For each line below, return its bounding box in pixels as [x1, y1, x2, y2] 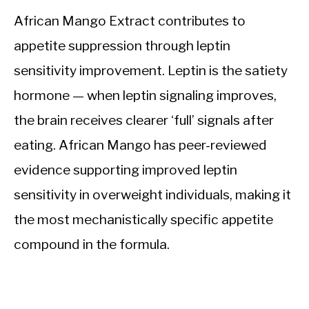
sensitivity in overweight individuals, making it [14, 186, 291, 203]
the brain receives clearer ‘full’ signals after [14, 112, 274, 129]
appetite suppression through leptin [14, 37, 230, 54]
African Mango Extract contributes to [14, 12, 246, 30]
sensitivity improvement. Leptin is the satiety [14, 62, 288, 79]
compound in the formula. [14, 236, 170, 253]
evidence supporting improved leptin [14, 161, 237, 179]
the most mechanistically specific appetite [14, 211, 273, 228]
